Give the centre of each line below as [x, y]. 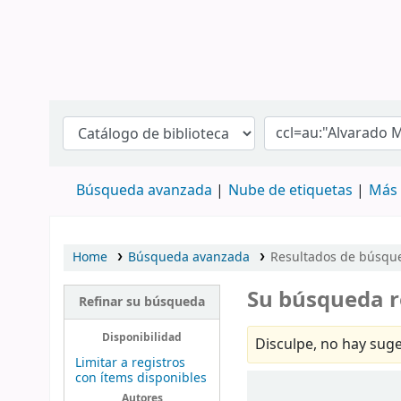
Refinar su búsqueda [142, 303]
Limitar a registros [130, 363]
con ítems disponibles [141, 379]
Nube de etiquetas [290, 191]
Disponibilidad [142, 337]
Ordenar [280, 381]
